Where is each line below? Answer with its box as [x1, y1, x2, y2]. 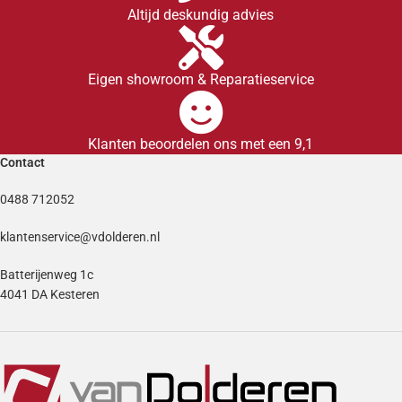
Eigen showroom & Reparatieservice [87, 71, 314, 88]
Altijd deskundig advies [127, 6, 275, 23]
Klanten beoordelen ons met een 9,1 [88, 135, 314, 153]
